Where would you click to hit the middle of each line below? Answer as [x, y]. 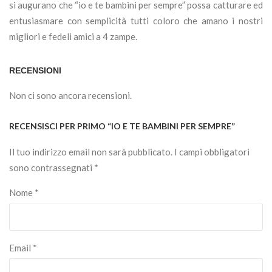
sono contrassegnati [52, 168]
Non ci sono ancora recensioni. [70, 96]
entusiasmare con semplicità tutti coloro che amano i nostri [136, 21]
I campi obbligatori [212, 152]
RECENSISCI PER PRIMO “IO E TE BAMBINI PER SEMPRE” [122, 126]
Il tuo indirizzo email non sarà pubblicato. [91, 152]
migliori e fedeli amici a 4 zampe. [73, 37]
